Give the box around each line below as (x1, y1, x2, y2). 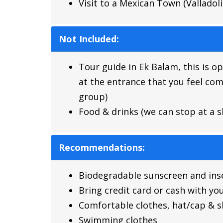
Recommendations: (59, 141, 145, 153)
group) (79, 90, 108, 103)
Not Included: (59, 32, 119, 45)
